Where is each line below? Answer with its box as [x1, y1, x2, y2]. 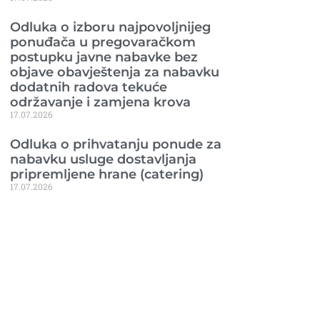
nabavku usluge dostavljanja [10, 151, 196, 166]
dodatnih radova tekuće [10, 79, 167, 94]
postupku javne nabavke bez [10, 49, 198, 64]
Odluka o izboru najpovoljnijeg [10, 19, 211, 34]
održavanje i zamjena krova [10, 94, 191, 109]
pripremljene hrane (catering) [10, 166, 204, 181]
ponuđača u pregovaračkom [10, 34, 196, 49]
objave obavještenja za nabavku [10, 64, 219, 79]
